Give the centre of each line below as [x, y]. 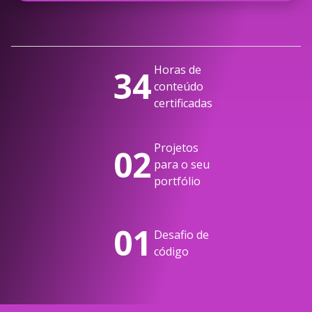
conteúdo [179, 86]
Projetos [176, 148]
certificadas [183, 103]
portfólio [177, 181]
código [171, 251]
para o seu [182, 165]
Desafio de [181, 234]
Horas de [178, 69]
